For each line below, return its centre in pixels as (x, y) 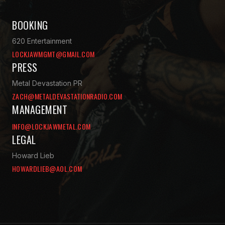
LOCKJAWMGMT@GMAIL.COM (53, 54)
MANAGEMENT (40, 110)
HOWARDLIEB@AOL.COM (47, 169)
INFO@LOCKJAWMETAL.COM (51, 127)
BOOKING (30, 25)
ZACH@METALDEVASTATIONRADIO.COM (67, 96)
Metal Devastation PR (47, 83)
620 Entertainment (42, 41)
